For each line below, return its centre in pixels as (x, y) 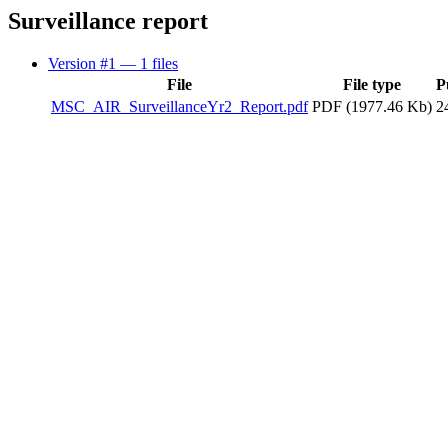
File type (372, 84)
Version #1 (84, 63)
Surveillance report (108, 21)
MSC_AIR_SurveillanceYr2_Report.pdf (179, 106)
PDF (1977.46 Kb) (372, 106)
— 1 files (149, 63)
